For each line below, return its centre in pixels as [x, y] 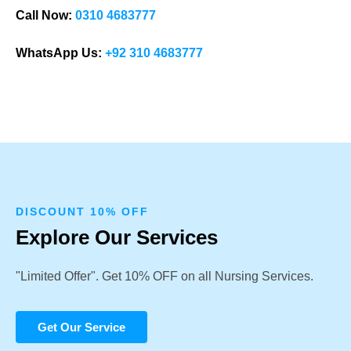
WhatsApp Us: [59, 53]
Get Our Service [81, 327]
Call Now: [44, 16]
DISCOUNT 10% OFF [82, 212]
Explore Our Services [117, 238]
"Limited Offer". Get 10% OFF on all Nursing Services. [165, 277]
